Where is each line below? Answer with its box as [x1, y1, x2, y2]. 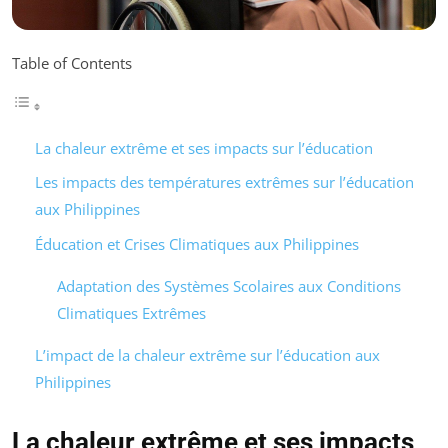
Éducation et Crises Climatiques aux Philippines [34, 233, 359, 254]
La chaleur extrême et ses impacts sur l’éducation [34, 137, 373, 158]
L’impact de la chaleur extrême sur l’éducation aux [34, 344, 380, 365]
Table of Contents [12, 52, 132, 73]
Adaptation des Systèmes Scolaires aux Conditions [57, 275, 401, 296]
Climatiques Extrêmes [57, 302, 206, 323]
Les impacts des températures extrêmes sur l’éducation [34, 172, 414, 193]
